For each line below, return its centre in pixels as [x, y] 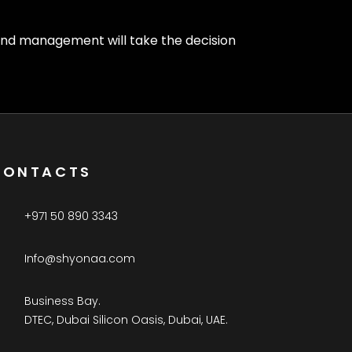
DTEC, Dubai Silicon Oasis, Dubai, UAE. [126, 320]
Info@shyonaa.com [79, 259]
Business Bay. [62, 301]
